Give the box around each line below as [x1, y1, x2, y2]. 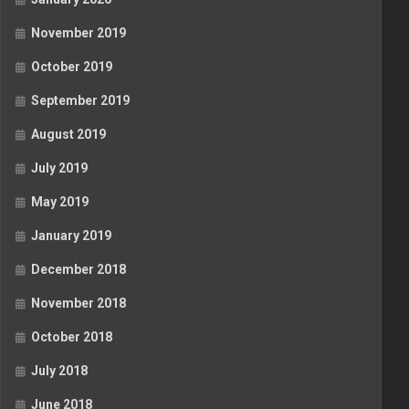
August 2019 [31, 127, 106, 142]
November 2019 [31, 26, 126, 41]
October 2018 [31, 330, 112, 345]
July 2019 [31, 161, 88, 176]
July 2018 [31, 363, 88, 379]
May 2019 [31, 194, 89, 210]
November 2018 [31, 296, 126, 311]
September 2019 [31, 93, 130, 109]
